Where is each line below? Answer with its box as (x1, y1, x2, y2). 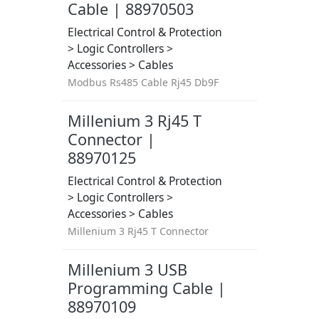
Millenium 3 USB (67, 259, 187, 280)
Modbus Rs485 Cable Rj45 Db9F (67, 75, 219, 89)
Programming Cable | (67, 278, 226, 298)
